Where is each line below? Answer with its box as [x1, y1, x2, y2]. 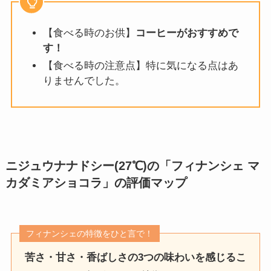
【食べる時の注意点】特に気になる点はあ [42, 60, 238, 72]
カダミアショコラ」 [5, 175, 114, 189]
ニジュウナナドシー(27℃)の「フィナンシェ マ [5, 158, 260, 172]
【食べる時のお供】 [42, 27, 135, 39]
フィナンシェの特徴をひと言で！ [26, 229, 154, 239]
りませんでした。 [42, 75, 125, 87]
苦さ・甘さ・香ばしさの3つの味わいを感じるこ [25, 252, 246, 264]
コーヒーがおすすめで [135, 27, 238, 39]
